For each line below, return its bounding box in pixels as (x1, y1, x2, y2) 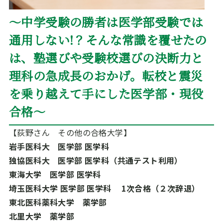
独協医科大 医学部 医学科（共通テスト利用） (8, 154, 183, 166)
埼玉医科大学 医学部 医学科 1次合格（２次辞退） (8, 182, 200, 194)
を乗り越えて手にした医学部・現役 (8, 85, 204, 102)
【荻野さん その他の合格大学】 (8, 126, 131, 138)
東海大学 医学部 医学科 (8, 168, 101, 180)
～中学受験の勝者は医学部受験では (8, 13, 204, 30)
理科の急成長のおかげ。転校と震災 (8, 67, 203, 84)
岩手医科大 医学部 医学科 (8, 140, 110, 152)
